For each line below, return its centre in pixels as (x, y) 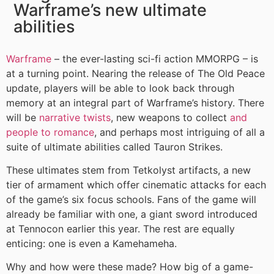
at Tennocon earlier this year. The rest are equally (120, 229)
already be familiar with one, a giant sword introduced (132, 214)
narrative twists (75, 117)
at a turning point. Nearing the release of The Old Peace (135, 73)
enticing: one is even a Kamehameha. (91, 244)
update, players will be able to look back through (120, 88)
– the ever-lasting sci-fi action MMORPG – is (155, 58)
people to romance (50, 132)
